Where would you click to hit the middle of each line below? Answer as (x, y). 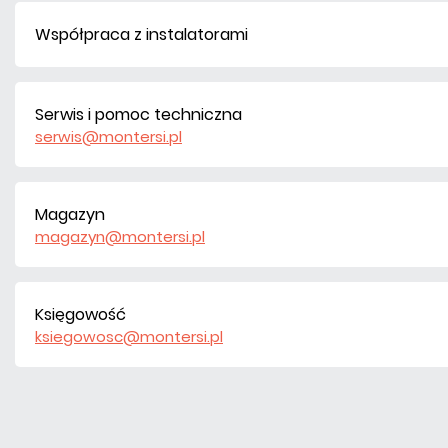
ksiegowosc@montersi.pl (128, 336)
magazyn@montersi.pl (119, 236)
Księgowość (80, 314)
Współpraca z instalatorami (141, 34)
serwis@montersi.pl (108, 136)
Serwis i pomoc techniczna (138, 114)
